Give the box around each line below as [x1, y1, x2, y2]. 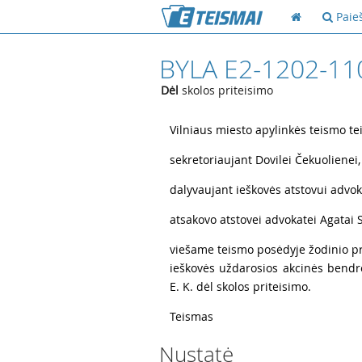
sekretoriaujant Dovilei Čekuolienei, [170, 152, 360, 167]
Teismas [170, 309, 213, 324]
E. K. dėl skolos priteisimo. [170, 279, 311, 294]
